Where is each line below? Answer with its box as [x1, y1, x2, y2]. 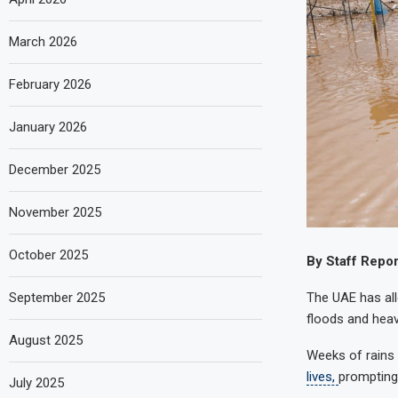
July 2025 [9, 374, 64, 391]
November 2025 [9, 203, 101, 220]
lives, [306, 368, 338, 385]
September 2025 [9, 289, 105, 306]
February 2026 [9, 76, 92, 92]
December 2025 [9, 161, 100, 178]
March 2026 [9, 33, 77, 50]
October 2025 [9, 246, 88, 263]
